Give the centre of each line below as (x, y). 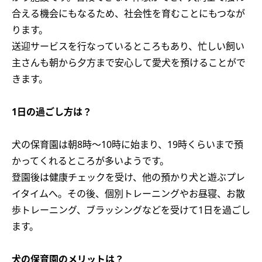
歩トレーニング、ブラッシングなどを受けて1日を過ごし (131, 210)
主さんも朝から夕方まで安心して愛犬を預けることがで (129, 63)
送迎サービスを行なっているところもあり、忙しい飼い (128, 46)
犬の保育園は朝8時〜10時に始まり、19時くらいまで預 (127, 144)
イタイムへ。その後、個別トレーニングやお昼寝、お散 (128, 194)
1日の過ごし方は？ (52, 112)
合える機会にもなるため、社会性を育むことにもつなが (128, 13)
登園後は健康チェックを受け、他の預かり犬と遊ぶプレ (128, 177)
